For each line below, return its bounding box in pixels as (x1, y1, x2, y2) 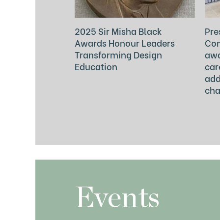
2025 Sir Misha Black (75, 24, 162, 38)
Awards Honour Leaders (75, 36, 175, 50)
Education (75, 59, 117, 73)
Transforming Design (75, 48, 162, 61)
